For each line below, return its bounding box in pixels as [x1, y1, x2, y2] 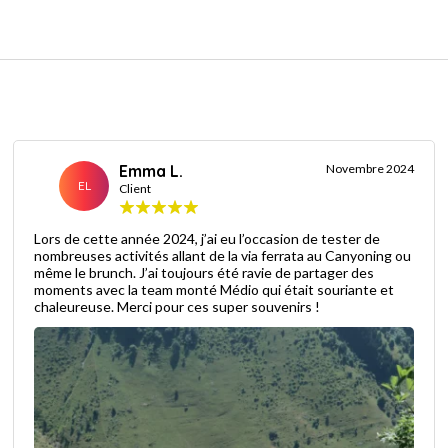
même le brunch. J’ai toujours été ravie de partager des [34, 263, 375, 281]
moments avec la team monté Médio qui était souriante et [34, 280, 395, 298]
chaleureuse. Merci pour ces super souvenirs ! [34, 297, 321, 315]
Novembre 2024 [325, 160, 414, 176]
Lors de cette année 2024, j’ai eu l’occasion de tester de [34, 229, 303, 247]
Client [119, 180, 152, 196]
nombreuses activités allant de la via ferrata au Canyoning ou [34, 246, 396, 264]
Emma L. [119, 160, 184, 181]
